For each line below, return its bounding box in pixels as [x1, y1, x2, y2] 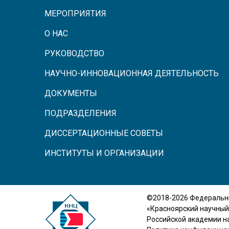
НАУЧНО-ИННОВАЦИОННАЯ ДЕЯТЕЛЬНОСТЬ [44, 68, 219, 78]
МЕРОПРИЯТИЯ [44, 8, 106, 18]
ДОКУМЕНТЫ [44, 88, 97, 98]
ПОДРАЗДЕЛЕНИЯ [44, 108, 117, 118]
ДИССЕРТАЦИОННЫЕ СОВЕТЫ [44, 128, 163, 138]
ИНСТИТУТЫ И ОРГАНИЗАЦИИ [44, 148, 164, 158]
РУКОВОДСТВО [44, 48, 104, 58]
